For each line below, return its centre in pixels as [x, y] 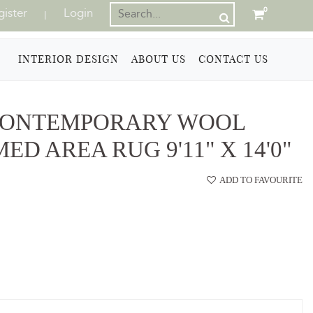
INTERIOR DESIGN [68, 59]
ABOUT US [158, 59]
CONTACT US [233, 59]
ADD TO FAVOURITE [261, 180]
